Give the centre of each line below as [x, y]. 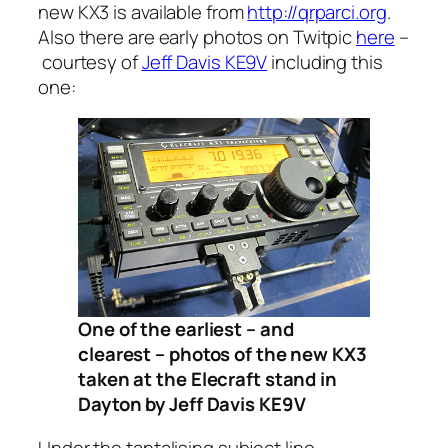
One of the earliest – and [186, 329]
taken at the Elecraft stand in [207, 379]
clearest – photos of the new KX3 [222, 354]
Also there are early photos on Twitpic [197, 36]
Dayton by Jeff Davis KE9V [192, 404]
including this [325, 61]
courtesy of [90, 61]
